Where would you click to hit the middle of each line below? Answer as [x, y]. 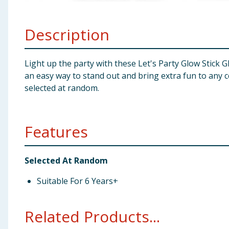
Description [67, 35]
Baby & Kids [28, 13]
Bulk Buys [24, 88]
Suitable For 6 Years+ [77, 181]
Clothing [22, 38]
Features [56, 132]
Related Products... [92, 216]
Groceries [24, 63]
